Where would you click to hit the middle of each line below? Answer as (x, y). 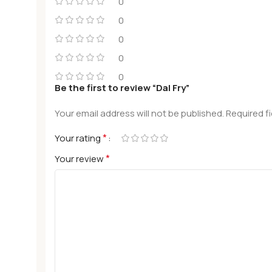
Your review (80, 159)
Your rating (79, 138)
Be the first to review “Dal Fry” (122, 88)
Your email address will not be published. (139, 113)
